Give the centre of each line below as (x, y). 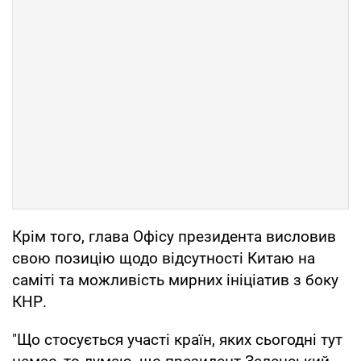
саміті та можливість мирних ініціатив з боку (175, 280)
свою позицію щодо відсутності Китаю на (164, 258)
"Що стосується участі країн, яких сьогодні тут (177, 339)
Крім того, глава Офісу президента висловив (174, 236)
